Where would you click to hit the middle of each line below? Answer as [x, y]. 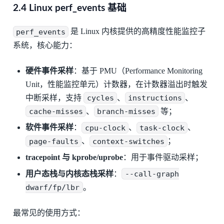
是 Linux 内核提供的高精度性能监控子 [137, 31]
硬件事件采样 [50, 70]
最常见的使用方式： [49, 212]
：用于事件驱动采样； [163, 157]
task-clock [162, 128]
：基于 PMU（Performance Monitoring [138, 70]
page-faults [53, 141]
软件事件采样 [50, 127]
